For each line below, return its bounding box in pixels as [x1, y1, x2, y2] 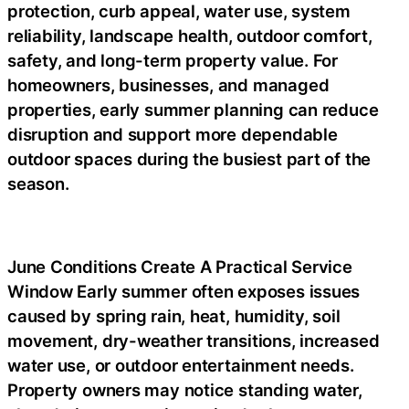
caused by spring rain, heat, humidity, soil [7, 306, 341, 326]
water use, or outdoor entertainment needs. [7, 355, 354, 375]
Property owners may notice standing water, [7, 380, 362, 400]
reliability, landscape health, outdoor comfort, [7, 26, 372, 46]
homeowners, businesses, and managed [7, 75, 330, 95]
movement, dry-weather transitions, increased [7, 330, 380, 351]
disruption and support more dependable [7, 124, 338, 144]
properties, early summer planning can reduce [7, 100, 379, 120]
